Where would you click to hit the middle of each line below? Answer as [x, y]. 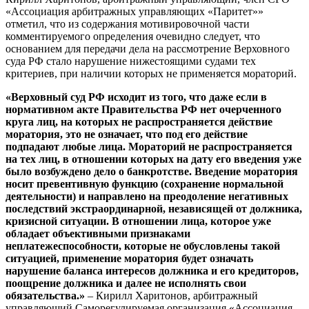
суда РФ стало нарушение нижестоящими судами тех [131, 61]
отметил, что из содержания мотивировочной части [128, 24]
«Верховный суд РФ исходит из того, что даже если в [136, 97]
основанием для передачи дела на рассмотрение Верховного [148, 49]
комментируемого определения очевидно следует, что [133, 37]
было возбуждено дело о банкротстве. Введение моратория [152, 172]
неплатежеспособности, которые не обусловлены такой [143, 246]
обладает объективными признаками [98, 234]
